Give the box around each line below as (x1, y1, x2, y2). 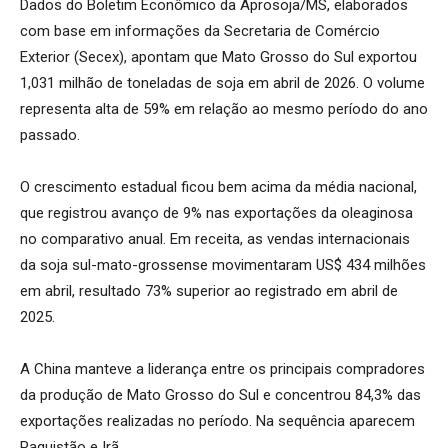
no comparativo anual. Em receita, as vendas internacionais (20, 229, 410, 248)
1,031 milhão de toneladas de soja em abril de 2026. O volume (20, 73, 425, 92)
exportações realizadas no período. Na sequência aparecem (20, 411, 415, 430)
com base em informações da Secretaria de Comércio (20, 21, 380, 40)
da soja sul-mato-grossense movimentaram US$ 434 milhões (20, 255, 426, 274)
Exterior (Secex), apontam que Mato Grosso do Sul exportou (20, 47, 417, 66)
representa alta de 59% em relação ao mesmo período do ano (20, 99, 428, 118)
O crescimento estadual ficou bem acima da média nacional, (20, 177, 417, 196)
